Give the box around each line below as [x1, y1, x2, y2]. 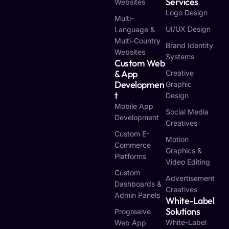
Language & [114, 25, 155, 34]
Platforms [114, 152, 146, 161]
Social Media [165, 107, 209, 117]
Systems [165, 52, 194, 61]
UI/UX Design [165, 25, 211, 34]
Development [114, 113, 159, 122]
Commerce [114, 141, 151, 150]
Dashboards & [114, 179, 162, 189]
